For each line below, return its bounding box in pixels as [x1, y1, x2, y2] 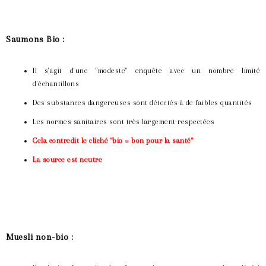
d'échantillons [33, 80, 79, 88]
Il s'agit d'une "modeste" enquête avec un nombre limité [33, 66, 260, 75]
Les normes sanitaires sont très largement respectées [33, 118, 214, 126]
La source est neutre [33, 156, 102, 164]
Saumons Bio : [6, 34, 65, 45]
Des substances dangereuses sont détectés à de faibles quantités [33, 99, 252, 107]
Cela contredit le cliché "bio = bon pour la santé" [33, 137, 193, 145]
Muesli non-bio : [6, 232, 73, 243]
